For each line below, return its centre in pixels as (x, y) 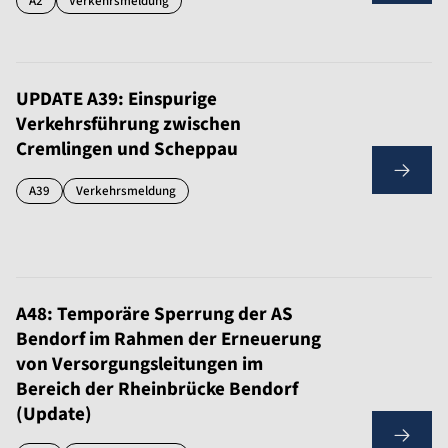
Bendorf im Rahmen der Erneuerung (168, 339)
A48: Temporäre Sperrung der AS (154, 314)
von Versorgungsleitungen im (139, 364)
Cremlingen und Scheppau (127, 149)
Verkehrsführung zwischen (128, 124)
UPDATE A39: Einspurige (116, 99)
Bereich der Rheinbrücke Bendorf (157, 389)
